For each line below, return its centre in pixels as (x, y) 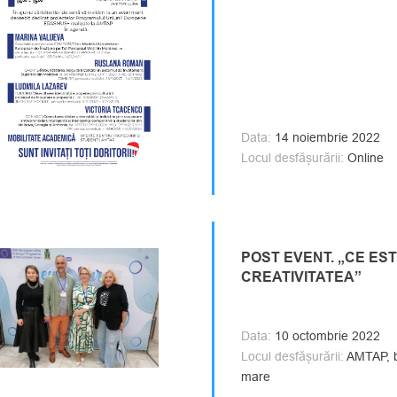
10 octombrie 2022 (326, 335)
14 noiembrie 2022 (326, 137)
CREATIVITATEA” (301, 276)
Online (364, 157)
